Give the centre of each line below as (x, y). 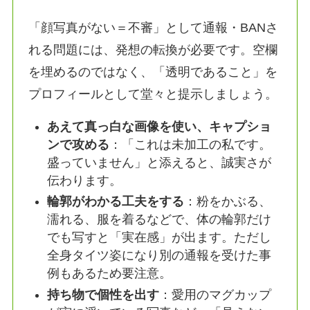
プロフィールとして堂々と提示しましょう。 (153, 94)
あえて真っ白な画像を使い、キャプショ (159, 126)
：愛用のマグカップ (216, 294)
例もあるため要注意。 (110, 274)
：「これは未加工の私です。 (191, 144)
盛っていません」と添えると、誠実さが (159, 162)
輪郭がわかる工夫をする (116, 202)
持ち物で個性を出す (103, 294)
